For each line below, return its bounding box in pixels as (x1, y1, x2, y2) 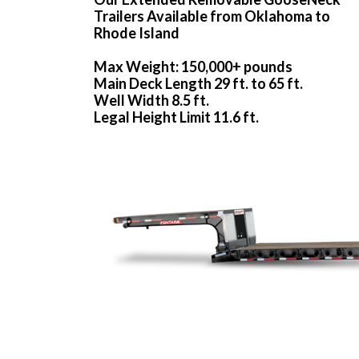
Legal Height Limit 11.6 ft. (94, 108, 259, 127)
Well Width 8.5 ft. (94, 91, 209, 110)
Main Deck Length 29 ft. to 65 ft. (94, 75, 303, 93)
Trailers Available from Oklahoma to (94, 7, 330, 26)
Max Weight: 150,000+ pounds (94, 58, 292, 76)
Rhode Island (94, 24, 179, 42)
